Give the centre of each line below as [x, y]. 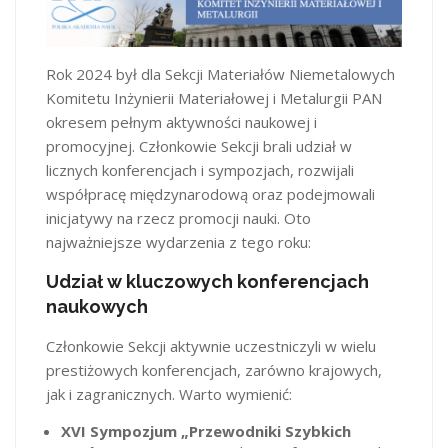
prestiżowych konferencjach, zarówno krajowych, [214, 370]
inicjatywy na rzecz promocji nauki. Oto [178, 218]
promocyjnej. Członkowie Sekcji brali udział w [199, 146]
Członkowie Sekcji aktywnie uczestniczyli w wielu [211, 346]
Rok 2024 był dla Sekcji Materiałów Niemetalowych [220, 74]
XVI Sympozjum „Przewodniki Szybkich [206, 431]
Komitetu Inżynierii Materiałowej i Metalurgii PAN [214, 98]
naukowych [97, 306]
